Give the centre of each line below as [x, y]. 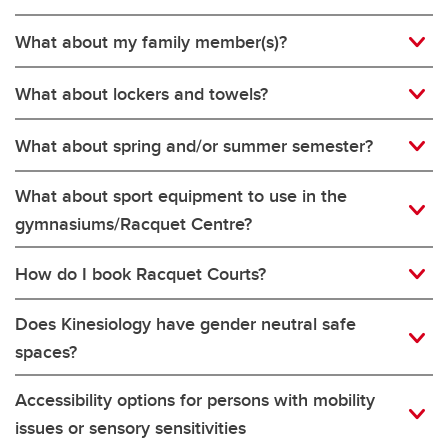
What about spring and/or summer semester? [194, 145]
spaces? [46, 351]
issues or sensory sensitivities [130, 427]
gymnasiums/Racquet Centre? [133, 223]
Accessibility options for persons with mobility [195, 399]
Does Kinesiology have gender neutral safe [185, 323]
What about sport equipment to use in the [181, 195]
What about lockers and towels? [141, 93]
